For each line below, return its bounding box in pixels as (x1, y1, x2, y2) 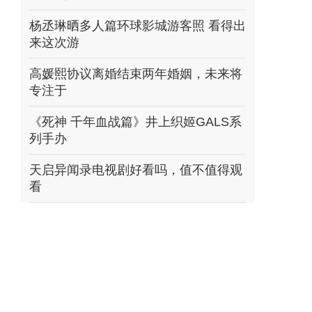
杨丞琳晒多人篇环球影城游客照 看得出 (29, 19, 246, 33)
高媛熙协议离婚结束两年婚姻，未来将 (29, 67, 242, 81)
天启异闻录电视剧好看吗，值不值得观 (29, 163, 242, 177)
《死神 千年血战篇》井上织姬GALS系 (29, 115, 242, 129)
